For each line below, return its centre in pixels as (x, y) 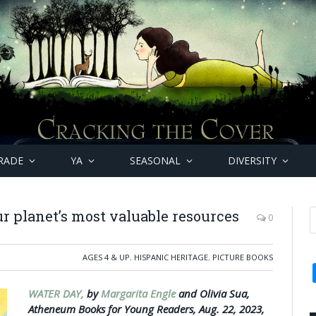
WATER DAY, (57, 293)
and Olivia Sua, (213, 293)
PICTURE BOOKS (243, 257)
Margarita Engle (138, 293)
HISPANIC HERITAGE (171, 257)
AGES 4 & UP (106, 257)
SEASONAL (155, 160)
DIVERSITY (252, 160)
